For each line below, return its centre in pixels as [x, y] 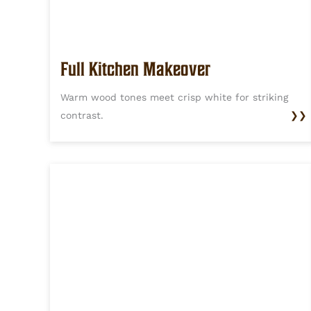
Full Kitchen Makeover [135, 69]
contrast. [82, 116]
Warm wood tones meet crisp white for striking [174, 98]
